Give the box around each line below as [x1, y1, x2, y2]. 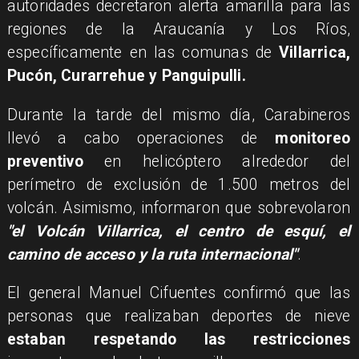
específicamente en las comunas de [6, 43, 280, 63]
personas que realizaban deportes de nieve [6, 306, 351, 325]
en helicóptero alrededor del [83, 151, 351, 171]
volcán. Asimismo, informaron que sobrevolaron [6, 198, 351, 217]
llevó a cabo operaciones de [6, 128, 276, 147]
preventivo [6, 151, 83, 171]
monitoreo [275, 128, 351, 147]
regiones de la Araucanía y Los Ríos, [6, 20, 351, 39]
